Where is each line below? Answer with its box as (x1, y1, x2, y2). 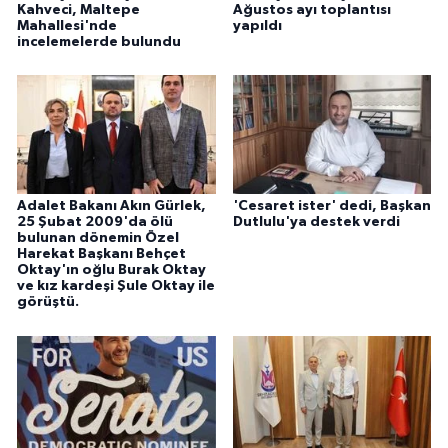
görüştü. (17, 295, 79, 310)
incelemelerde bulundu (17, 34, 181, 49)
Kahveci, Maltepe (17, 2, 140, 17)
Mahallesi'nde (17, 18, 117, 33)
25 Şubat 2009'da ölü (17, 215, 173, 230)
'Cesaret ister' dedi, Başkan (232, 199, 431, 214)
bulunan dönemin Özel (17, 231, 179, 246)
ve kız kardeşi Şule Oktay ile (17, 279, 215, 294)
